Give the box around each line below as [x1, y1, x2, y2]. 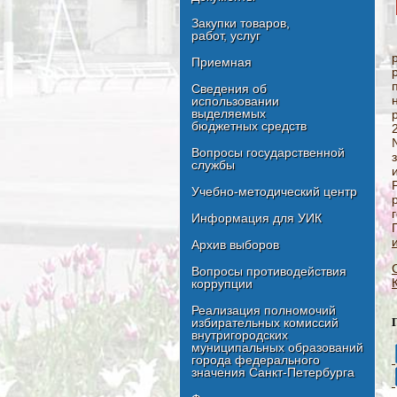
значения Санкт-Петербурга [191, 365, 354, 380]
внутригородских [191, 328, 288, 343]
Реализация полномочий [191, 303, 336, 318]
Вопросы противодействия [191, 264, 346, 279]
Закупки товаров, [191, 16, 290, 31]
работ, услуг [191, 28, 261, 43]
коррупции [191, 276, 253, 292]
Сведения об [191, 82, 267, 97]
